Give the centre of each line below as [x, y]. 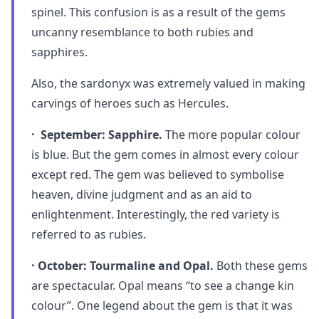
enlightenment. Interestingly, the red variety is [156, 214]
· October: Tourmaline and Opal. [122, 266]
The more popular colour [231, 135]
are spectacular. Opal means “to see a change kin [163, 286]
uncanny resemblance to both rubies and [142, 32]
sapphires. [62, 52]
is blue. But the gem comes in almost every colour [165, 155]
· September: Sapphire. [97, 135]
